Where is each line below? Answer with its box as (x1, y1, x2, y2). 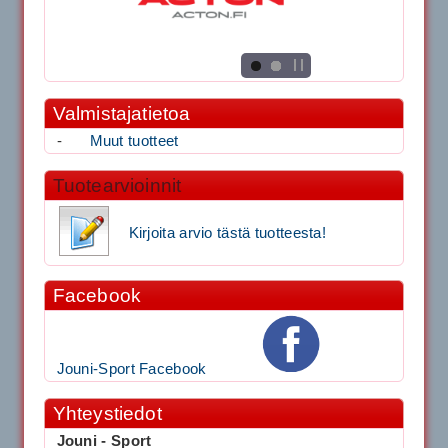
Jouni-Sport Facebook (56, 360, 207, 377)
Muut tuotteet (89, 132, 179, 149)
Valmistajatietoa (52, 102, 191, 124)
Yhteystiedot (52, 402, 162, 424)
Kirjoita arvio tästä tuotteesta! (128, 224, 326, 241)
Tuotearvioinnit (52, 174, 182, 196)
